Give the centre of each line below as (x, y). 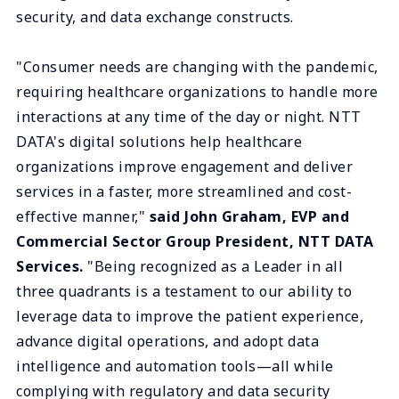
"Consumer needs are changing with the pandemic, (197, 66)
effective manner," (83, 216)
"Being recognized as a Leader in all (213, 266)
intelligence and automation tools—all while (175, 366)
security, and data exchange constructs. (155, 16)
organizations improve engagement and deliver (184, 166)
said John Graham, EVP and (249, 216)
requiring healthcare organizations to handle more (197, 91)
